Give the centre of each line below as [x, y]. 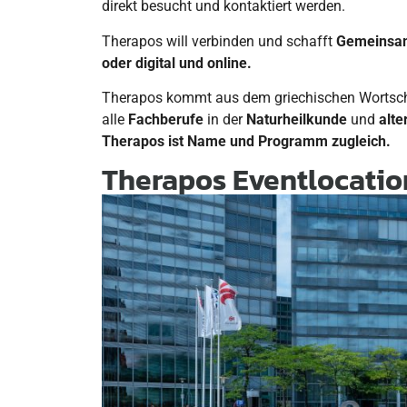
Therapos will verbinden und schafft [219, 41]
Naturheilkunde [297, 120]
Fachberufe [166, 120]
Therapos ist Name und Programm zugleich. [246, 142]
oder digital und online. [177, 63]
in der [225, 120]
